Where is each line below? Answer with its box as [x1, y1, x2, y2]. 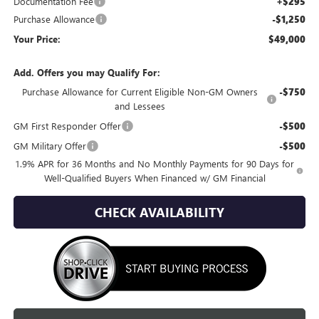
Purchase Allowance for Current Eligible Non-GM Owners [21, 85, 258, 98]
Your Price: [13, 32, 61, 45]
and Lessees [114, 99, 165, 112]
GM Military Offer [13, 139, 86, 152]
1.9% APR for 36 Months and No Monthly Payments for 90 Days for [15, 157, 295, 169]
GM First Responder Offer [13, 119, 121, 132]
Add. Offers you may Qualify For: [13, 66, 160, 78]
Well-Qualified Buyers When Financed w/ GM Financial [43, 171, 266, 184]
